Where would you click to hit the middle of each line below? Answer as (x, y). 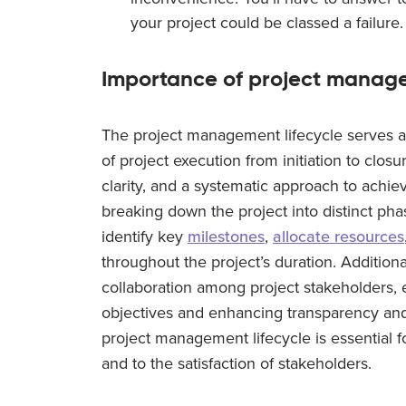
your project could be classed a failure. (267, 22)
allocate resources (338, 236)
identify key (145, 236)
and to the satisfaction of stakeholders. (237, 363)
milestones (226, 236)
